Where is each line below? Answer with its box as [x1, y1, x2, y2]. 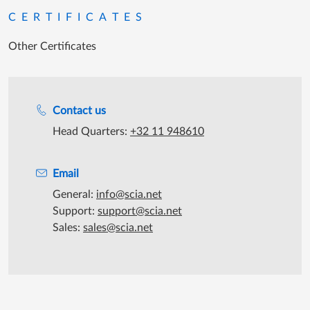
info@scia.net [96, 188, 162, 200]
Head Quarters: [53, 125, 130, 137]
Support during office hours [21, 84, 155, 96]
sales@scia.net [83, 221, 153, 233]
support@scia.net [98, 205, 182, 217]
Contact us [53, 104, 106, 116]
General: [53, 188, 96, 200]
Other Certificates [8, 40, 96, 52]
